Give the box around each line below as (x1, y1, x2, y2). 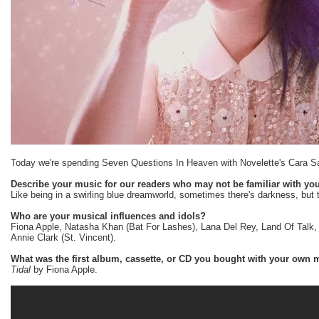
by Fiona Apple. (31, 263, 98, 275)
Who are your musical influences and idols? (11, 210, 206, 221)
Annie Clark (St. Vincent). (11, 231, 116, 243)
